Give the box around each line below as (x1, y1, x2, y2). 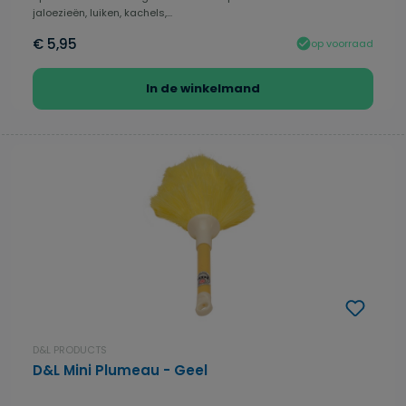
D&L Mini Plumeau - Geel (33, 361, 208, 381)
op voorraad (311, 35, 373, 51)
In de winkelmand (146, 80, 260, 98)
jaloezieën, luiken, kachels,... (33, 5, 172, 21)
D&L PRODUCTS (33, 343, 107, 358)
